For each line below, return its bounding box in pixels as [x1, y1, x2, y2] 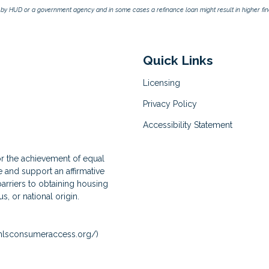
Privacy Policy [143, 98, 197, 109]
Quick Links [143, 52, 213, 68]
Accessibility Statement [143, 119, 232, 130]
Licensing [143, 77, 180, 88]
